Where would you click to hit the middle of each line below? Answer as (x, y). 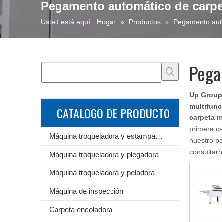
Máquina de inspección (86, 191)
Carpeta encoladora (81, 209)
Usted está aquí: (66, 22)
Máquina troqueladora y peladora (102, 172)
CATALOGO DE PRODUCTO (113, 113)
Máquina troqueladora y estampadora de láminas (159, 136)
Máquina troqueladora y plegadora (104, 154)
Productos (145, 22)
